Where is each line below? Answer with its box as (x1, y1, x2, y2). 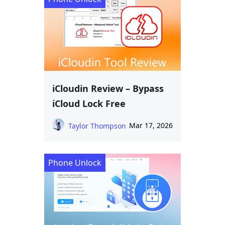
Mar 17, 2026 (129, 121, 173, 131)
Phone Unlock (48, 157, 101, 169)
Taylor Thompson (68, 121, 126, 131)
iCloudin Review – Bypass (52, 82, 164, 95)
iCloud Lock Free (52, 97, 126, 110)
